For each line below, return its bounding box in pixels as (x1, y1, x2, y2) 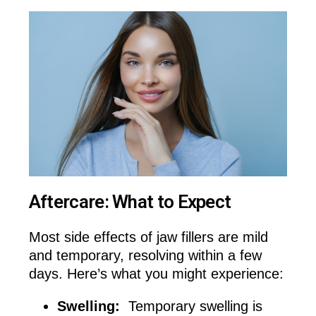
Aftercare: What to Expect (28, 191, 231, 213)
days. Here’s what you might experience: (28, 265, 284, 281)
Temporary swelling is (119, 298, 262, 314)
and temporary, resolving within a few (28, 247, 262, 263)
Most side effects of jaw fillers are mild (28, 229, 268, 245)
